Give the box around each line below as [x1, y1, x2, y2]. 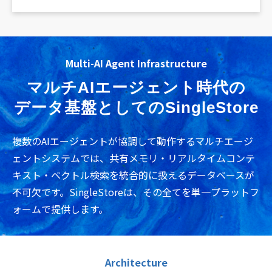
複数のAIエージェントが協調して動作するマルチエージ [12, 133, 253, 148]
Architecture [104, 254, 168, 270]
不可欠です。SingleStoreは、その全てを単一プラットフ [12, 184, 259, 199]
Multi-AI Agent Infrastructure [65, 55, 207, 70]
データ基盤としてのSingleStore [13, 98, 259, 117]
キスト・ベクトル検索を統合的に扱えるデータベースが [12, 167, 254, 182]
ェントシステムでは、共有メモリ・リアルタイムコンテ [12, 150, 255, 165]
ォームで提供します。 [12, 201, 108, 216]
